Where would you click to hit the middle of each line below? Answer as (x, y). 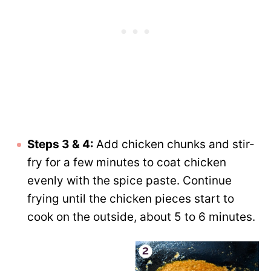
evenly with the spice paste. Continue (129, 181)
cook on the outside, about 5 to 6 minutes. (141, 217)
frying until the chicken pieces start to (131, 199)
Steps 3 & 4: (62, 145)
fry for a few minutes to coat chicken (127, 163)
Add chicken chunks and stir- (175, 145)
